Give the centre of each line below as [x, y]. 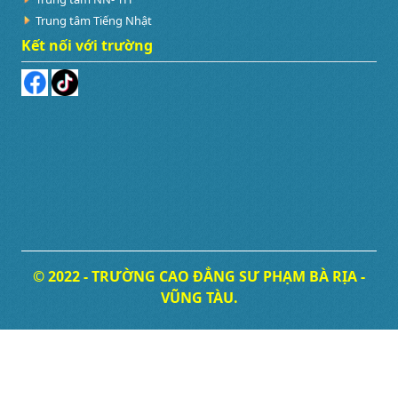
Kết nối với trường [87, 45]
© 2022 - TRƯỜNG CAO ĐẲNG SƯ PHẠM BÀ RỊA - [199, 276]
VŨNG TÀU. [199, 297]
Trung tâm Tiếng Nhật [94, 20]
